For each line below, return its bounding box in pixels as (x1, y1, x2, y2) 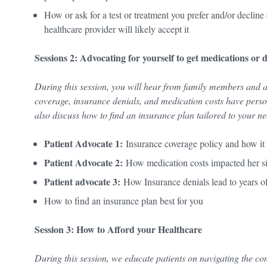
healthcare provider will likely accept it (44, 22, 192, 35)
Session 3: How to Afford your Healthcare (35, 222, 205, 236)
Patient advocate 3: (44, 174, 120, 188)
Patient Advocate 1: (44, 136, 123, 150)
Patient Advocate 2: (44, 155, 126, 169)
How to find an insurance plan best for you (44, 194, 209, 207)
